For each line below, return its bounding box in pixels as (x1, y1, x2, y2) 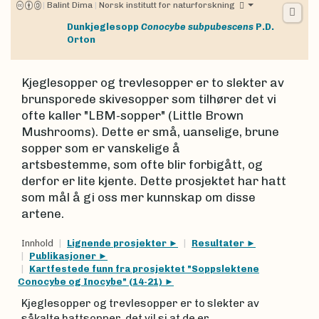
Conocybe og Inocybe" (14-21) (18, 276, 164, 287)
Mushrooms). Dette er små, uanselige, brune (21, 125, 279, 139)
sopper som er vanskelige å (21, 141, 180, 155)
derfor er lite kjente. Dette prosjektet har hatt (21, 174, 286, 188)
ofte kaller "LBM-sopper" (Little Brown (21, 108, 244, 122)
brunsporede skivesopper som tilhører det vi (21, 92, 276, 106)
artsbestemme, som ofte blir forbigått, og (21, 157, 263, 172)
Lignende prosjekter (67, 238, 169, 249)
